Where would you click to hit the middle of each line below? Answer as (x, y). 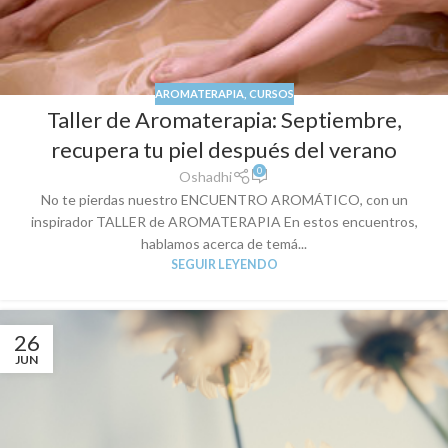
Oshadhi (206, 177)
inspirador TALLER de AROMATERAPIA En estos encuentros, (224, 222)
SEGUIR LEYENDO (224, 265)
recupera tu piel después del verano (224, 150)
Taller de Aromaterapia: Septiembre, (224, 120)
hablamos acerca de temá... (224, 244)
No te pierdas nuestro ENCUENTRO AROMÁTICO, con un (224, 200)
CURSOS (271, 93)
